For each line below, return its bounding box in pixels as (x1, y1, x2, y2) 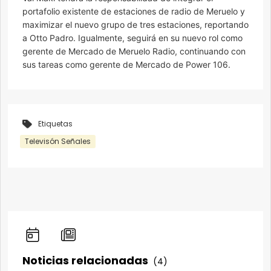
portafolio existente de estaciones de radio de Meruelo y (22, 6, 245, 17)
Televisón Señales (25, 136, 91, 147)
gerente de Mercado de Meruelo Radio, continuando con (22, 46, 246, 57)
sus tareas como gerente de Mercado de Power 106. (22, 59, 230, 70)
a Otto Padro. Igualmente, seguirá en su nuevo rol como (22, 33, 243, 44)
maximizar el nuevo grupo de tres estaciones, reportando (22, 19, 249, 30)
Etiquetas (38, 119, 73, 129)
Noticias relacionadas (22, 253, 151, 269)
